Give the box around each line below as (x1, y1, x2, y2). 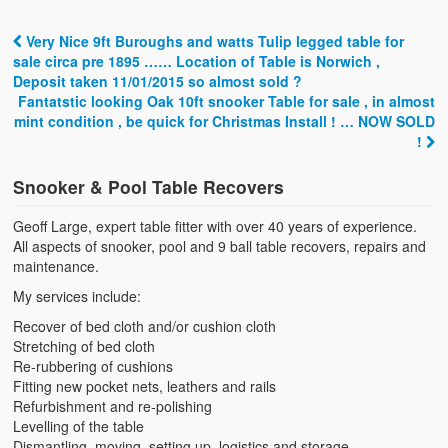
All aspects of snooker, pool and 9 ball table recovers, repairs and (13, 236, 427, 257)
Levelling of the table (13, 416, 145, 437)
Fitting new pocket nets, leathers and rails (13, 376, 277, 397)
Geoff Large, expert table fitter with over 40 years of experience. (13, 216, 418, 237)
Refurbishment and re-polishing (13, 396, 213, 417)
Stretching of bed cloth (13, 336, 156, 357)
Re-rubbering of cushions (13, 356, 174, 377)
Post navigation (13, 43, 198, 80)
